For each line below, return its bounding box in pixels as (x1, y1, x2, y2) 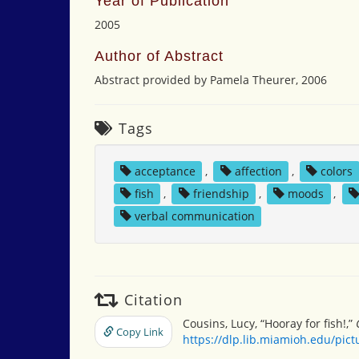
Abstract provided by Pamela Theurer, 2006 (95, 72, 327, 87)
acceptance (134, 163, 196, 179)
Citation (119, 290, 183, 309)
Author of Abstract (95, 48, 224, 64)
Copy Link (114, 325, 163, 339)
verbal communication (134, 208, 255, 224)
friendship (192, 186, 249, 201)
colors (321, 163, 353, 179)
